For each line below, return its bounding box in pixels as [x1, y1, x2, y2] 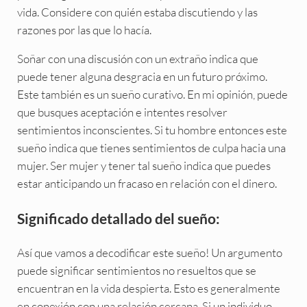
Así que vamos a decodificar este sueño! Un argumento [16, 245, 282, 260]
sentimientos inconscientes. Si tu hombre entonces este [16, 123, 287, 138]
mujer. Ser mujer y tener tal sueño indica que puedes [16, 158, 271, 173]
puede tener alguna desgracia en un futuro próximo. [16, 69, 267, 84]
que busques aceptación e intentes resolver [16, 105, 228, 120]
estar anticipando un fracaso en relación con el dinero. [16, 176, 277, 191]
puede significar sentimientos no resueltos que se [16, 263, 256, 278]
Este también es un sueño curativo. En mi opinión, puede [16, 87, 288, 102]
